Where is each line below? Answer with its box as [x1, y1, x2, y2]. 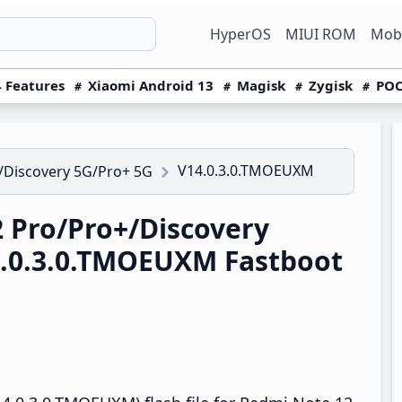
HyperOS [210, 24, 271, 44]
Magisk [237, 76, 285, 94]
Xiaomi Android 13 [88, 76, 214, 94]
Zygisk [309, 76, 353, 94]
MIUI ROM [285, 24, 356, 44]
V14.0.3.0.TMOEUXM [178, 161, 314, 180]
